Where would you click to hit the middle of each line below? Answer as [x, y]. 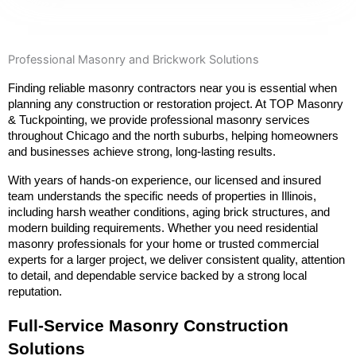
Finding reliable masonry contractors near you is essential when [172, 89]
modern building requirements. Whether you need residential [163, 228]
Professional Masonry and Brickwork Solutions [133, 60]
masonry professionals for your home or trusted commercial [163, 244]
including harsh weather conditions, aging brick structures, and [169, 213]
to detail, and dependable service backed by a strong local [157, 276]
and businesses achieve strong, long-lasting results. [142, 152]
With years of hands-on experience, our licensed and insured [164, 181]
